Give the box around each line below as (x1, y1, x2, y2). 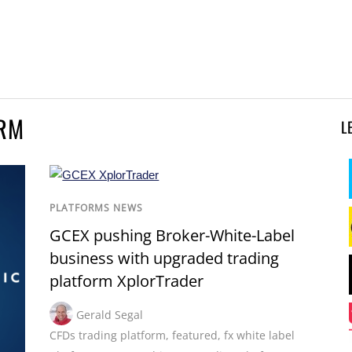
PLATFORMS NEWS (49, 201, 144, 215)
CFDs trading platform (49, 328, 167, 343)
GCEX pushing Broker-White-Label (49, 225, 295, 247)
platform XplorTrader (49, 270, 204, 292)
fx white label (224, 328, 295, 343)
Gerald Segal (76, 307, 144, 323)
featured (172, 328, 218, 343)
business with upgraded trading (49, 247, 280, 269)
